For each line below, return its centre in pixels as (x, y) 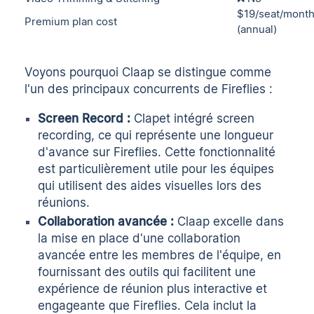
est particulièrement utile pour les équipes (156, 169)
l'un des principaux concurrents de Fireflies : (149, 89)
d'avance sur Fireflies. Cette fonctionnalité (157, 152)
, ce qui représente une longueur (183, 136)
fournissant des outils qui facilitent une (147, 272)
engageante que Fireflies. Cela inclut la (148, 305)
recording (65, 136)
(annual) (257, 29)
